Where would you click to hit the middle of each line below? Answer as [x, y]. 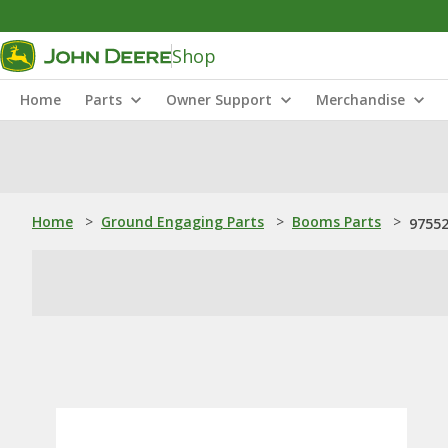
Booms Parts [336, 221]
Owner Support [219, 99]
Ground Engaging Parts [182, 221]
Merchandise [360, 99]
